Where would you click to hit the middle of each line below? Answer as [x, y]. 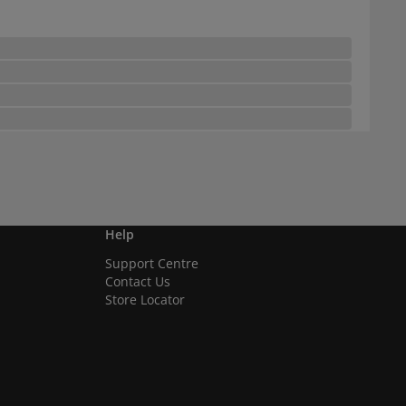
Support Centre [152, 263]
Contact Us [138, 281]
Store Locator [145, 300]
